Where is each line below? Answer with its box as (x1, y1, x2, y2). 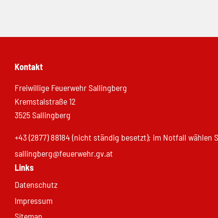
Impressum (15, 195, 53, 206)
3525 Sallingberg (15, 109, 71, 121)
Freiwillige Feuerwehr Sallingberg (15, 82, 127, 93)
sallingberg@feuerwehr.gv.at (15, 147, 113, 159)
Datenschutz (15, 179, 57, 190)
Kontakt (15, 61, 43, 73)
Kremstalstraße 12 (15, 96, 75, 107)
